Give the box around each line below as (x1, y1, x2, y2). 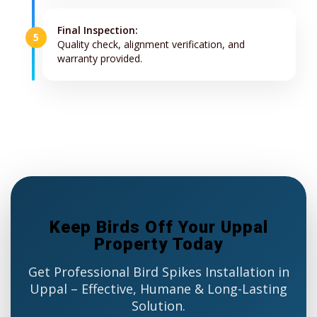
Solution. (132, 297, 185, 315)
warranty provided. (57, 52, 142, 66)
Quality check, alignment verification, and (57, 38, 245, 52)
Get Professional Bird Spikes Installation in (28, 263, 289, 281)
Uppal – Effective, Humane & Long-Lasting (30, 280, 287, 298)
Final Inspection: (57, 23, 138, 38)
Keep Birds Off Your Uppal (49, 217, 268, 238)
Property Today (94, 234, 223, 255)
